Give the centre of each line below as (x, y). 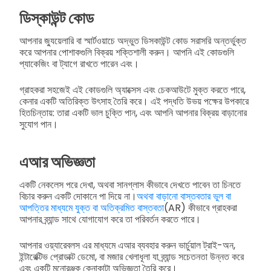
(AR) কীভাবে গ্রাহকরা (201, 208)
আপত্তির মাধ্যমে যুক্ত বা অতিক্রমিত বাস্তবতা (92, 208)
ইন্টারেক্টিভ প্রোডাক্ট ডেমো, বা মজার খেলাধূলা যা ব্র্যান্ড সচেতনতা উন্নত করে (132, 257)
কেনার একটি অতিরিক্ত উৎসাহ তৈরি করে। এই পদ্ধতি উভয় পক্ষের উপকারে (134, 101)
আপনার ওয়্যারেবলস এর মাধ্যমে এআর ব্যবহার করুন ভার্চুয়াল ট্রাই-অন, (127, 246)
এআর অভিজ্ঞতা (57, 162)
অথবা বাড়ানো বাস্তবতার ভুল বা (184, 197)
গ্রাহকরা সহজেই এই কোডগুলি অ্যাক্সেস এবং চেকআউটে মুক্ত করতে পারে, (132, 90)
